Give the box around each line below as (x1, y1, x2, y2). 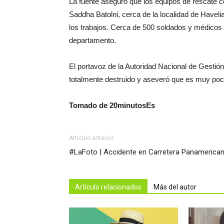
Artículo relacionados (75, 182, 141, 191)
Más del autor (153, 182, 196, 191)
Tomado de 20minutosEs (69, 100, 155, 109)
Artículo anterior (69, 134, 113, 141)
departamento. (69, 35, 116, 44)
